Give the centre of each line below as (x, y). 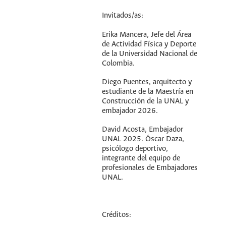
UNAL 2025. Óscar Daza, (143, 139)
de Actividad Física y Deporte (149, 44)
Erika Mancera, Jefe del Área (147, 35)
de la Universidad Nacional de (150, 54)
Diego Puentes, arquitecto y (147, 82)
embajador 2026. (130, 111)
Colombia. (119, 63)
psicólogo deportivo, (135, 149)
